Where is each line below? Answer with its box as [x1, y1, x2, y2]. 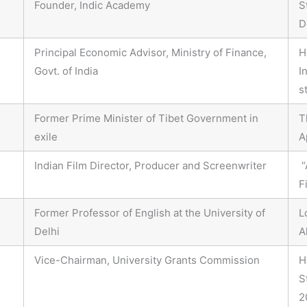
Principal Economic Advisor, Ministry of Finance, [34, 46, 267, 60]
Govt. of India [34, 64, 98, 78]
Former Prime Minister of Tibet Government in [34, 112, 258, 125]
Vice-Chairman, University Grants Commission [34, 254, 260, 267]
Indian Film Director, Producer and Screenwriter [34, 159, 267, 173]
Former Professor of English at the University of [34, 206, 265, 220]
